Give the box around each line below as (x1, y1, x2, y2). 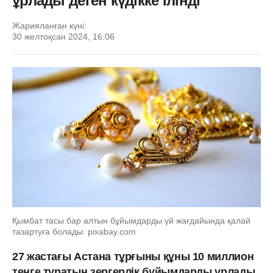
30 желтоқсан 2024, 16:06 (12, 32, 115, 41)
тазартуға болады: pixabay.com (12, 226, 136, 236)
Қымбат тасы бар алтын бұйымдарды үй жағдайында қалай (12, 215, 250, 225)
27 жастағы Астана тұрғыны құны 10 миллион (12, 250, 254, 263)
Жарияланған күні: (12, 21, 87, 30)
